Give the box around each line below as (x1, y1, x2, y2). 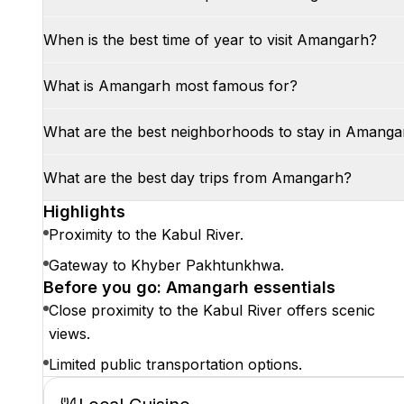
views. (49, 325, 90, 343)
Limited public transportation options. (49, 355, 302, 373)
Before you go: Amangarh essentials (43, 278, 335, 297)
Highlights (43, 202, 125, 221)
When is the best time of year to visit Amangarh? (43, 31, 377, 49)
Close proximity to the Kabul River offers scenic (49, 301, 375, 319)
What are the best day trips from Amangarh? (43, 169, 352, 187)
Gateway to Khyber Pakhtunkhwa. (49, 256, 284, 274)
